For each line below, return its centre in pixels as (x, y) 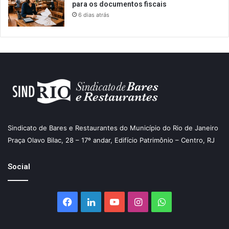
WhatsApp (187, 201)
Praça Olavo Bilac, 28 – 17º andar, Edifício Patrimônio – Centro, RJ (111, 140)
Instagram (163, 201)
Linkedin (112, 201)
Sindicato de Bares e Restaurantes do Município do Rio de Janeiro (113, 128)
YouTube (137, 201)
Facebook (93, 201)
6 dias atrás (94, 15)
